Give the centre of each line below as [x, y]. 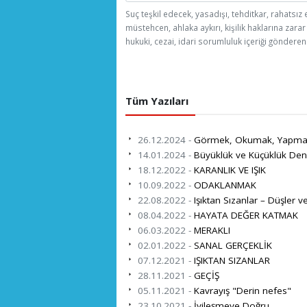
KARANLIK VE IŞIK [229, 170]
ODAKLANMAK [224, 185]
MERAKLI [211, 230]
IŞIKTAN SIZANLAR [231, 260]
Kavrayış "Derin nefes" [241, 290]
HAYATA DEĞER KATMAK [245, 215]
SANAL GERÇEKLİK [232, 245]
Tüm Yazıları [157, 101]
